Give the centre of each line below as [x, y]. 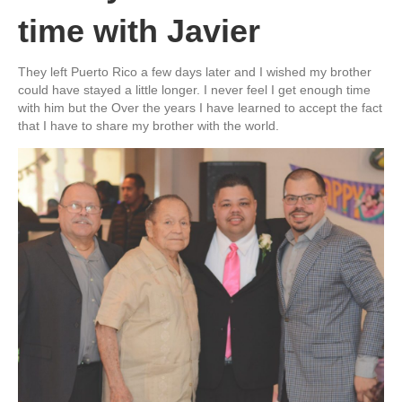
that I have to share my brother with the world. [149, 125]
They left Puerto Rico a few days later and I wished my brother [195, 71]
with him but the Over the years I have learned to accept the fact [200, 107]
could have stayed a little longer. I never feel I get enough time [194, 89]
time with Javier [139, 31]
